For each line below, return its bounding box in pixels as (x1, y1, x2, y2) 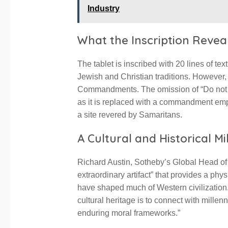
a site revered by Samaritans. (77, 110, 182, 120)
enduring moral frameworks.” (77, 209, 180, 218)
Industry (88, 4, 120, 13)
